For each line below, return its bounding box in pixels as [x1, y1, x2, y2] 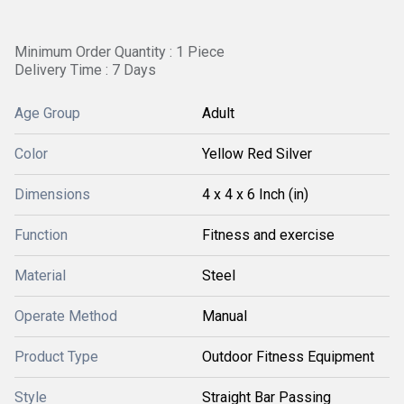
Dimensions [14, 186, 90, 203]
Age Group [14, 105, 80, 122]
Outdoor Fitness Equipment [202, 348, 374, 365]
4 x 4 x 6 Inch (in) [202, 186, 308, 203]
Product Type [14, 348, 98, 365]
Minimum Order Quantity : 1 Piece [14, 43, 225, 60]
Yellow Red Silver [202, 145, 312, 162]
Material [14, 267, 66, 284]
